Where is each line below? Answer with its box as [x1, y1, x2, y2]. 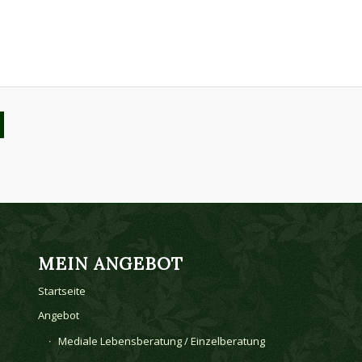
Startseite [37, 283, 86, 298]
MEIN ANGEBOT [37, 252, 183, 275]
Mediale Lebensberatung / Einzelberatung [57, 333, 265, 348]
